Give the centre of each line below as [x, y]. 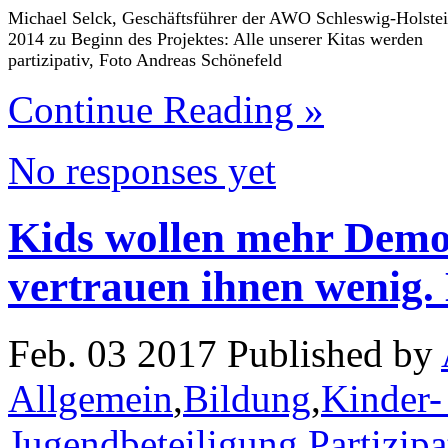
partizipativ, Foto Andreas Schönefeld [145, 59]
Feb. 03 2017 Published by [224, 353]
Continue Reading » [166, 109]
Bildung [247, 398]
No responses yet [142, 170]
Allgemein [90, 398]
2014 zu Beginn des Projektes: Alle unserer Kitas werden [215, 38]
